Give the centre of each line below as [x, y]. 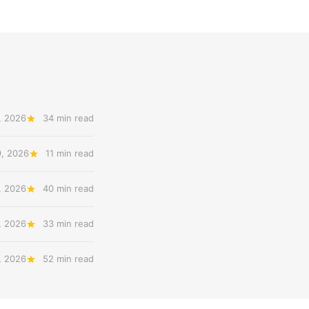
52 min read [68, 259]
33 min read [68, 223]
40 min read [68, 188]
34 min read [68, 118]
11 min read [70, 153]
